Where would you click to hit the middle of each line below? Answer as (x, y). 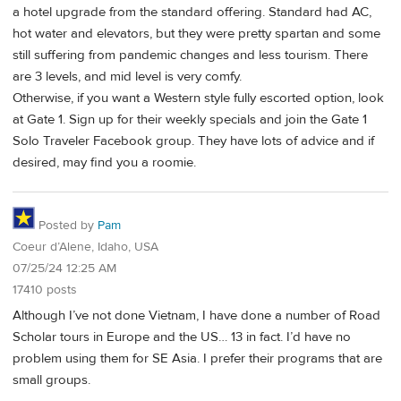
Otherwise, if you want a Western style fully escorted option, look (198, 98)
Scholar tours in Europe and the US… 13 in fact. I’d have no (182, 337)
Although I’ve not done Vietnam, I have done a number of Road (196, 315)
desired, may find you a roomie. (104, 162)
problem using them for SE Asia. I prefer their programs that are (197, 358)
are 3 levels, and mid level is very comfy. (127, 76)
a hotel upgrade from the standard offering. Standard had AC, (192, 12)
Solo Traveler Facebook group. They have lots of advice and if (193, 141)
